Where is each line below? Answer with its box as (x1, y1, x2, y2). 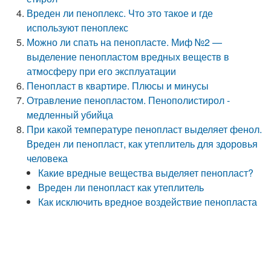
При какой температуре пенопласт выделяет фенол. (27, 122, 263, 136)
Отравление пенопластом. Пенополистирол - (27, 93, 230, 107)
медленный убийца (27, 108, 114, 122)
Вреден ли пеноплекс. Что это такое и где (27, 6, 214, 20)
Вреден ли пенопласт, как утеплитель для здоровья (27, 137, 258, 151)
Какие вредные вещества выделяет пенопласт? (38, 166, 254, 180)
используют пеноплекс (27, 21, 129, 34)
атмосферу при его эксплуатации (27, 64, 177, 78)
